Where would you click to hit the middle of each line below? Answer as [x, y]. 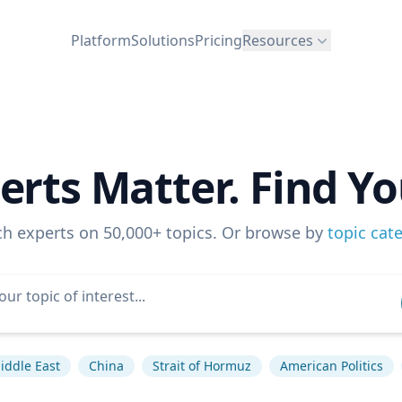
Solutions [163, 40]
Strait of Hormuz [202, 366]
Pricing [218, 40]
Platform [101, 40]
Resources [278, 40]
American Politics [332, 366]
